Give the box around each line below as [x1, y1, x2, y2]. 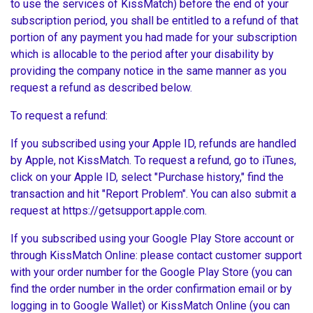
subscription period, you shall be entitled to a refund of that [10, 14, 298, 28]
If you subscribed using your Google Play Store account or [10, 232, 294, 246]
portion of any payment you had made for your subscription [10, 31, 297, 45]
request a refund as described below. [10, 81, 195, 95]
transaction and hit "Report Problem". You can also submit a [10, 187, 296, 201]
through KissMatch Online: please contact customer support [10, 249, 302, 263]
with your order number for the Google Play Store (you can [10, 265, 292, 279]
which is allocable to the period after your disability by [10, 48, 274, 61]
